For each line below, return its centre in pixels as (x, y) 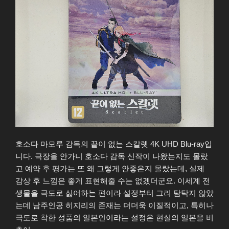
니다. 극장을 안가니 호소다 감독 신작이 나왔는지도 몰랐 (112, 156)
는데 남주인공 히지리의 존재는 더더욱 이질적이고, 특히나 (114, 205)
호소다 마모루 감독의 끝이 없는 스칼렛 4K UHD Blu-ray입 (114, 144)
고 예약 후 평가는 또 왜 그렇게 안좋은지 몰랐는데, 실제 (110, 169)
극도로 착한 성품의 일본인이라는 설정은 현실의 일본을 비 (114, 218)
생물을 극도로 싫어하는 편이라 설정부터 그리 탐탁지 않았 (114, 193)
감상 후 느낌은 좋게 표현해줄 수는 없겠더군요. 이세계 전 (113, 181)
